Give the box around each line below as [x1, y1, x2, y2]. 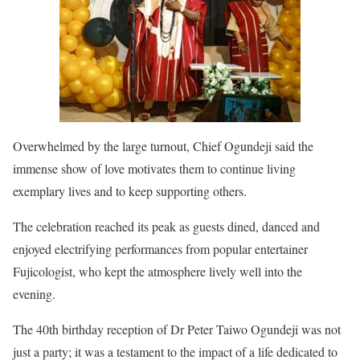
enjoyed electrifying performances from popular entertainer [13, 240, 308, 257]
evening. [13, 285, 55, 302]
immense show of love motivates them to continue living [13, 160, 296, 177]
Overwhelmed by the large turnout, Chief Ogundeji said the [13, 137, 313, 154]
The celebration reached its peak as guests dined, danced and [13, 218, 320, 235]
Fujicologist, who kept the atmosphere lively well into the [13, 263, 302, 280]
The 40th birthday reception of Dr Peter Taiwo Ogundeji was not [13, 321, 341, 337]
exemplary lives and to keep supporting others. [13, 182, 247, 199]
